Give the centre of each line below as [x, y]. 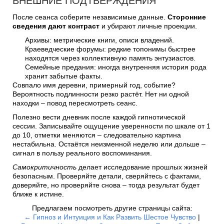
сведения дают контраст [56, 26]
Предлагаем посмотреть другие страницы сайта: [112, 208]
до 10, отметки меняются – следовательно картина [97, 135]
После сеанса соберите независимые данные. [90, 17]
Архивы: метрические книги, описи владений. [99, 40]
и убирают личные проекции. [148, 26]
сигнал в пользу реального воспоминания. [82, 153]
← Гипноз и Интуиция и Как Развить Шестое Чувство [110, 217]
